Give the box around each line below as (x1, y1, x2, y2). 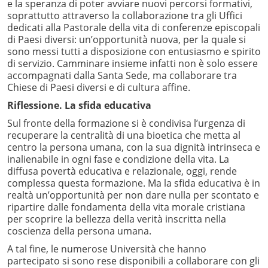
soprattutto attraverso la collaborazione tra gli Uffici (7, 9, 242, 23)
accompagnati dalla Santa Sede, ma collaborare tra (7, 69, 237, 83)
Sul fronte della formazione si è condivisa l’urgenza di (7, 117, 245, 130)
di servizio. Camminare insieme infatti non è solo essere (7, 57, 258, 71)
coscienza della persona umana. (7, 224, 151, 238)
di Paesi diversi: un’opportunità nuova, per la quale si (7, 33, 246, 47)
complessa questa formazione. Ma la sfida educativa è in (7, 176, 260, 190)
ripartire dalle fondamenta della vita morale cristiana (7, 200, 245, 214)
